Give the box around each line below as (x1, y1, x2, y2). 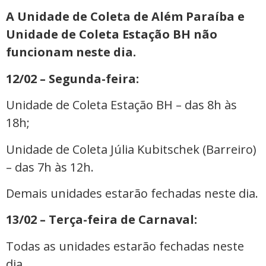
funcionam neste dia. (6, 44, 136, 61)
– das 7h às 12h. (6, 159, 94, 175)
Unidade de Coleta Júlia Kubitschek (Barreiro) (6, 141, 256, 157)
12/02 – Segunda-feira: (6, 70, 139, 87)
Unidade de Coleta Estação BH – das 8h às (6, 97, 237, 113)
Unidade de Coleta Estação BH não (6, 26, 217, 43)
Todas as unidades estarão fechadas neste (6, 237, 244, 254)
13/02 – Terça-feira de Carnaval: (6, 211, 197, 228)
